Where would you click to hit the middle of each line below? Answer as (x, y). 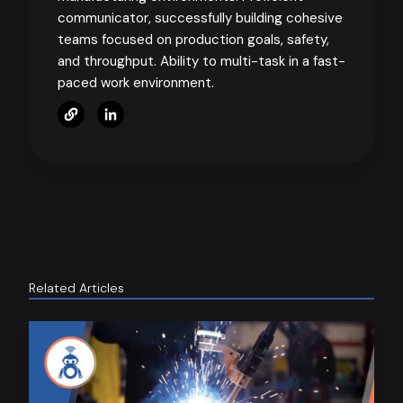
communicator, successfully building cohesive (200, 18)
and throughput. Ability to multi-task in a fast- (201, 61)
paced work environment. (136, 82)
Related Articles (76, 287)
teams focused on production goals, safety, (193, 39)
